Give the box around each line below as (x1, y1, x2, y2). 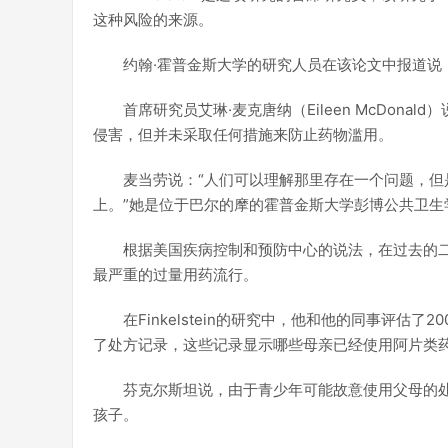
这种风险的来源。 (93, 10, 213, 29)
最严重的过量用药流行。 (93, 265, 258, 284)
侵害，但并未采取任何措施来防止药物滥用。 (93, 125, 393, 144)
